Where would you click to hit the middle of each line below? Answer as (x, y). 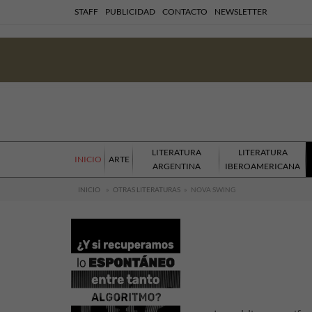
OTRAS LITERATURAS (147, 190)
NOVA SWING (213, 190)
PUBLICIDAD (130, 11)
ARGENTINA (176, 166)
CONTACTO (185, 11)
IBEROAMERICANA (263, 166)
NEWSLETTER (241, 11)
